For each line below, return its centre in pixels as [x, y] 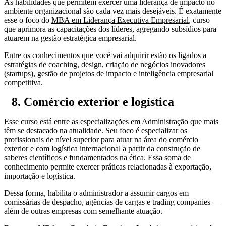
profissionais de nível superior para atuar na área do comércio [101, 139]
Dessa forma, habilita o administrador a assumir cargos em [96, 193]
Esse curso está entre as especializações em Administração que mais [111, 121]
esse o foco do [28, 20]
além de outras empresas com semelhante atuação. [83, 211]
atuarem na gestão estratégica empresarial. [70, 38]
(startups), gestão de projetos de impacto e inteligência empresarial [109, 73]
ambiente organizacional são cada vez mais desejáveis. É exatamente [113, 11]
